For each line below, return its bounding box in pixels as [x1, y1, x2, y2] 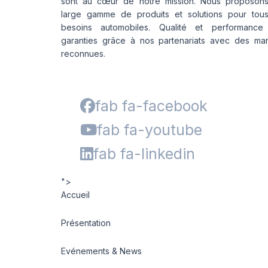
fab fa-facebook [95, 97, 208, 115]
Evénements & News [61, 246, 142, 256]
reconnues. [61, 48, 105, 59]
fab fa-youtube [97, 121, 202, 139]
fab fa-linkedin [93, 145, 195, 163]
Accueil [61, 190, 90, 200]
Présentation [61, 218, 111, 228]
